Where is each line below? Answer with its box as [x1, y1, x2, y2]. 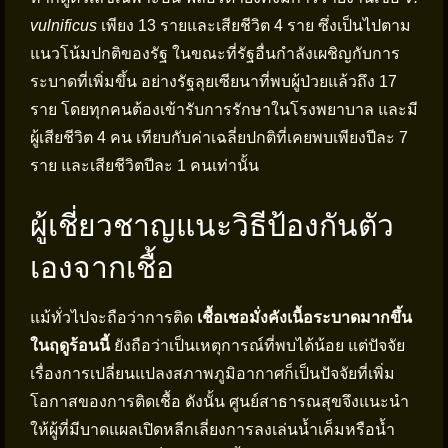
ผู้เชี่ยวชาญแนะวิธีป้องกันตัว [30, 209, 394, 242]
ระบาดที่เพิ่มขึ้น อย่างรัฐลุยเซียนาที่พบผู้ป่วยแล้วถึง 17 [30, 73, 397, 90]
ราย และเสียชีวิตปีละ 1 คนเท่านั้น [30, 157, 259, 174]
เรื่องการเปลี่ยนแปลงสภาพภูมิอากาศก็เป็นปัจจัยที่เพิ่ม [30, 365, 395, 382]
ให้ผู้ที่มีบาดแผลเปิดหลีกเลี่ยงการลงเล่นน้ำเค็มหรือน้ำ [30, 421, 395, 438]
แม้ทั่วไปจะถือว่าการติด [30, 309, 197, 326]
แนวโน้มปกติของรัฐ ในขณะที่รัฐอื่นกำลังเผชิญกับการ [30, 45, 400, 62]
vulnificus [30, 17, 97, 34]
